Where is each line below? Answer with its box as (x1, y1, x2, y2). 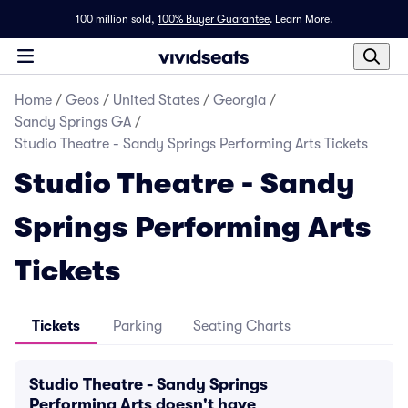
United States (113, 92, 199, 108)
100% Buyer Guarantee (158, 13, 270, 25)
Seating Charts (193, 318, 291, 334)
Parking (113, 318, 162, 334)
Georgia (213, 92, 266, 108)
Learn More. (275, 13, 332, 25)
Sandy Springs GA (15, 114, 131, 130)
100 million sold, (76, 13, 155, 25)
